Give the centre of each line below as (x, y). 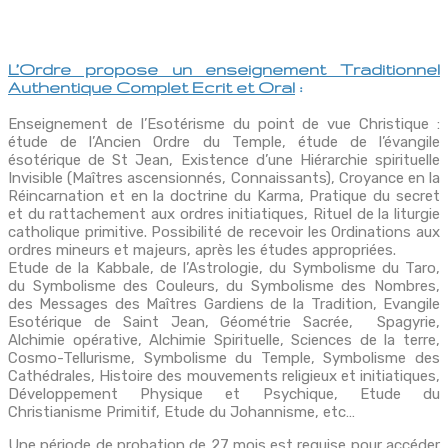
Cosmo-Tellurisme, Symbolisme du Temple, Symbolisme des (224, 358)
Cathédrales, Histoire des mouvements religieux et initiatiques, (224, 376)
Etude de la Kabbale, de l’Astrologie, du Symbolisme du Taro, (224, 268)
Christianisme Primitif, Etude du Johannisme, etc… (181, 412)
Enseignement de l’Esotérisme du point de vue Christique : (224, 124)
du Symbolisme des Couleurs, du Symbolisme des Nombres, (224, 286)
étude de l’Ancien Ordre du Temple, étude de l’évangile (224, 142)
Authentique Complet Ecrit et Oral (151, 87)
